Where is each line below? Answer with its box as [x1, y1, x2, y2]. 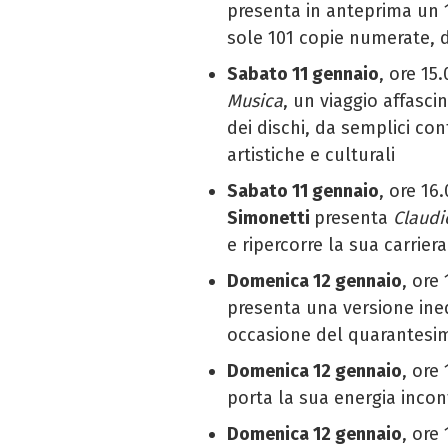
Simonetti [227, 206, 314, 229]
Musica [227, 89, 283, 112]
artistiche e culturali [227, 143, 395, 166]
